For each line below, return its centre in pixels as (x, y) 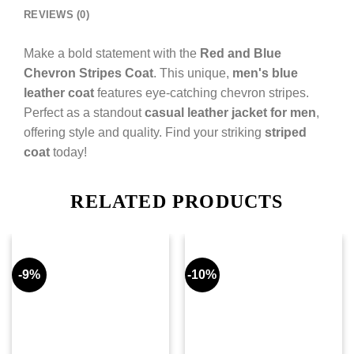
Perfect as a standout (84, 113)
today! (68, 152)
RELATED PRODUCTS (177, 201)
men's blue (265, 73)
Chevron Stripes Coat (88, 73)
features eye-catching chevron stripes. (201, 93)
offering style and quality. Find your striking (144, 132)
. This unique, (193, 73)
